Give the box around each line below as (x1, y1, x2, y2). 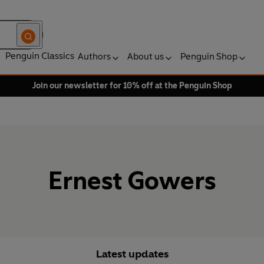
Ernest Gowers (48, 166, 216, 196)
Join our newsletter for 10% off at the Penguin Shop (32, 81, 232, 91)
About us (127, 51, 164, 62)
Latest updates (95, 247, 169, 261)
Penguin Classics (5, 50, 74, 61)
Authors (78, 51, 111, 62)
